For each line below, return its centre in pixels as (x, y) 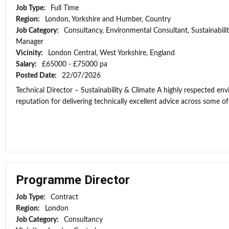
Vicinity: (30, 53)
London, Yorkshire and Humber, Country (108, 19)
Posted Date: (37, 76)
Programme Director (73, 180)
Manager (30, 42)
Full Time (65, 8)
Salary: (27, 64)
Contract (64, 197)
